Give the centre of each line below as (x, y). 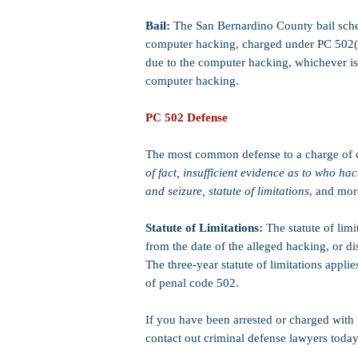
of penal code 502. (192, 283)
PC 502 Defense (187, 117)
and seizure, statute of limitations (227, 191)
